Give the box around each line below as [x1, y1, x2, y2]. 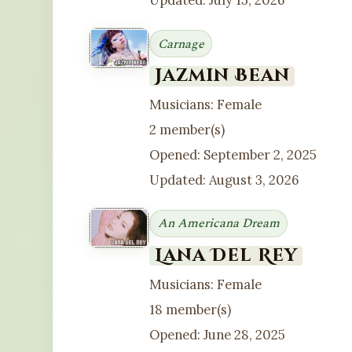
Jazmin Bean [154, 64, 290, 88]
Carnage [157, 34, 204, 53]
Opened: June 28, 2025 [149, 325, 286, 343]
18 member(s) [149, 300, 232, 318]
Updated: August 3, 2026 [149, 171, 300, 189]
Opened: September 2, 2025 [149, 146, 317, 164]
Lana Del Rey [154, 243, 298, 267]
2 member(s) [149, 121, 225, 139]
